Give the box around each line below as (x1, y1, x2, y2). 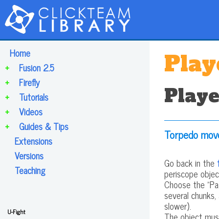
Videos (19, 104, 43, 119)
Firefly (19, 75, 40, 89)
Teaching (15, 163, 45, 177)
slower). (164, 198, 191, 213)
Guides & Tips (19, 119, 68, 133)
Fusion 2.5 (19, 60, 54, 75)
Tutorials (19, 89, 48, 104)
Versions (15, 148, 44, 163)
